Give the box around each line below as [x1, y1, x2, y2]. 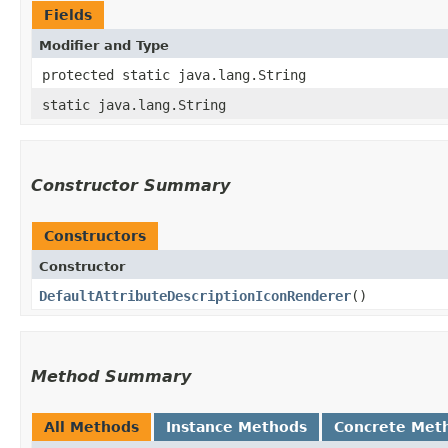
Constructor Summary [31, 175, 230, 195]
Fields [44, 6, 92, 23]
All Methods [44, 418, 139, 435]
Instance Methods [166, 418, 307, 435]
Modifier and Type [39, 37, 169, 53]
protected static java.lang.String [42, 66, 306, 83]
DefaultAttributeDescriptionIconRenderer [39, 287, 351, 304]
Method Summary [31, 366, 191, 386]
